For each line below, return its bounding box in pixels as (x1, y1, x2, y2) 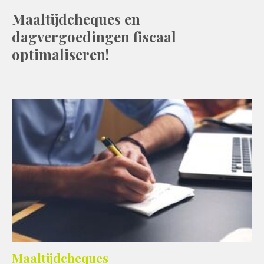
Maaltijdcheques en (12, 9, 140, 28)
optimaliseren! (12, 45, 109, 64)
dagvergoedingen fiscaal (12, 27, 176, 46)
